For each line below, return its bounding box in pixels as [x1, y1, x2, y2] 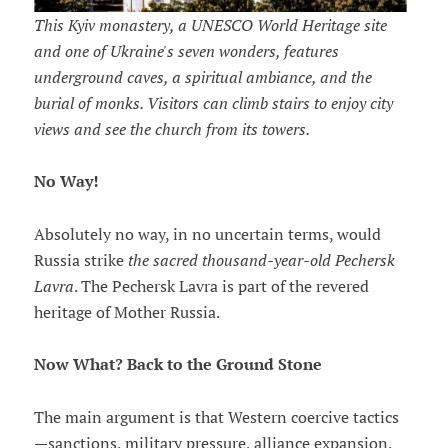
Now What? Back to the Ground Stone [33, 353, 322, 375]
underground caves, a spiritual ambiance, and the [33, 66, 372, 87]
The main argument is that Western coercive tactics [33, 406, 399, 427]
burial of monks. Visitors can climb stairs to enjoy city [33, 92, 393, 113]
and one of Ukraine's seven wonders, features [33, 40, 339, 61]
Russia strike [33, 249, 128, 270]
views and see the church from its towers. [33, 118, 310, 139]
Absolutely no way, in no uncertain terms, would [33, 223, 381, 244]
